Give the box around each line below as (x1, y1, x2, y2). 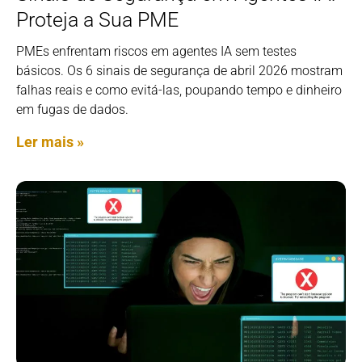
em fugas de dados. (16, 102, 128, 118)
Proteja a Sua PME (16, 8, 179, 32)
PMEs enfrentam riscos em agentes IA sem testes (16, 44, 297, 60)
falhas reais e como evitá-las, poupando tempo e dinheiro (16, 82, 342, 99)
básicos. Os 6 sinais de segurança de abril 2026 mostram (16, 63, 343, 79)
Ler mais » (16, 133, 84, 151)
